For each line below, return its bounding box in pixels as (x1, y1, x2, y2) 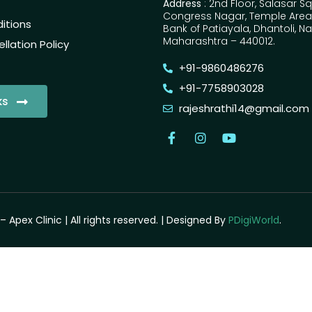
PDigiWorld (228, 213, 279, 228)
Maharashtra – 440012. (163, 34, 275, 49)
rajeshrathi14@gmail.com (178, 101, 309, 116)
